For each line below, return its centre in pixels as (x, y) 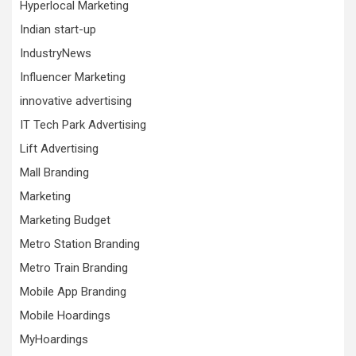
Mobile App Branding (73, 292)
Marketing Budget (65, 220)
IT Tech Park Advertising (83, 125)
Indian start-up (58, 29)
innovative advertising (76, 101)
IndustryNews (56, 53)
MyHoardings (54, 339)
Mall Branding (54, 172)
